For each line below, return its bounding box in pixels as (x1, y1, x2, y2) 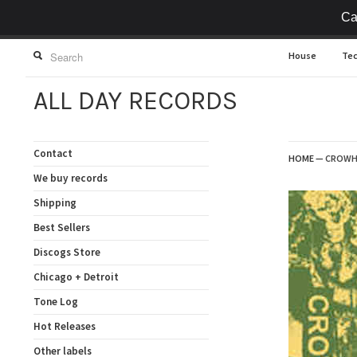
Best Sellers (33, 221, 90, 234)
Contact (33, 147, 73, 160)
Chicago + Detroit (33, 270, 119, 284)
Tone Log (33, 295, 78, 308)
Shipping (33, 196, 76, 210)
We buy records (33, 171, 108, 185)
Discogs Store (33, 245, 100, 259)
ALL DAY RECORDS (33, 86, 237, 116)
